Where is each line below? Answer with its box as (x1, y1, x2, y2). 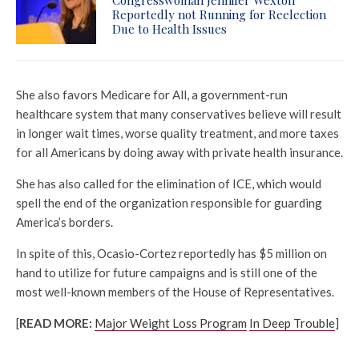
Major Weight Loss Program (95, 315, 247, 330)
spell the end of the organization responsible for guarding (16, 195, 322, 210)
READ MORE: (19, 315, 95, 330)
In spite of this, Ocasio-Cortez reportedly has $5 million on (16, 245, 327, 260)
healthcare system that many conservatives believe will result (16, 106, 341, 121)
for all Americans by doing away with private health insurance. (16, 144, 343, 159)
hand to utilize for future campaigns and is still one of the (16, 264, 317, 280)
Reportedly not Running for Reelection (112, 6, 326, 22)
